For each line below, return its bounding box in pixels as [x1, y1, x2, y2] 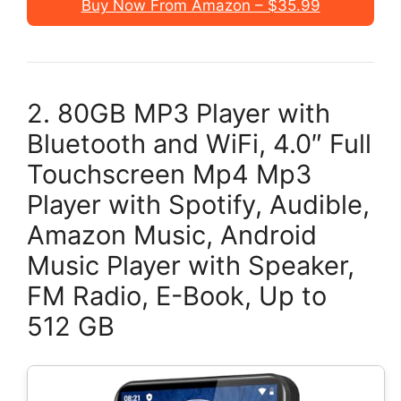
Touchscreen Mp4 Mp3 [27, 158, 311, 190]
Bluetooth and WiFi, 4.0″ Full [27, 128, 371, 159]
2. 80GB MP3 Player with [27, 98, 330, 129]
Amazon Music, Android [27, 219, 317, 251]
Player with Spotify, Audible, [27, 189, 370, 220]
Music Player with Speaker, [27, 250, 354, 281]
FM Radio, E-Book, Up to [27, 280, 327, 311]
